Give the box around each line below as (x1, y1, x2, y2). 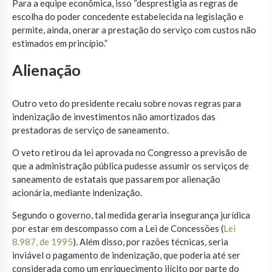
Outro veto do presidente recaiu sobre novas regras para (12, 97, 241, 109)
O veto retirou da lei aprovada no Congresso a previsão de (12, 146, 247, 158)
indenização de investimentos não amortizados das (12, 110, 216, 122)
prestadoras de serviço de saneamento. (12, 124, 169, 135)
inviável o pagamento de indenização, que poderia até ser (12, 249, 240, 260)
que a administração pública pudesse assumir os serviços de (12, 160, 249, 171)
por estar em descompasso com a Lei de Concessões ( (12, 222, 223, 234)
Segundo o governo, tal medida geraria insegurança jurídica (12, 209, 250, 220)
